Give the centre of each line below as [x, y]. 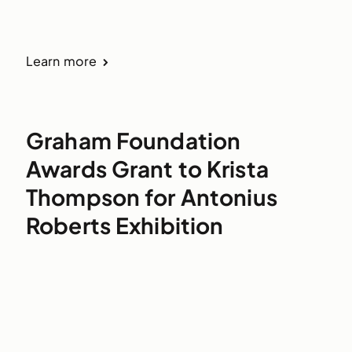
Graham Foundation [133, 140]
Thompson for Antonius [151, 196]
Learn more [61, 60]
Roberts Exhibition [125, 225]
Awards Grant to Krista [147, 168]
